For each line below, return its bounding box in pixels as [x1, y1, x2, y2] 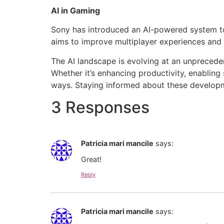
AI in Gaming [51, 5, 100, 15]
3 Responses [51, 97, 149, 117]
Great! [81, 155, 101, 164]
